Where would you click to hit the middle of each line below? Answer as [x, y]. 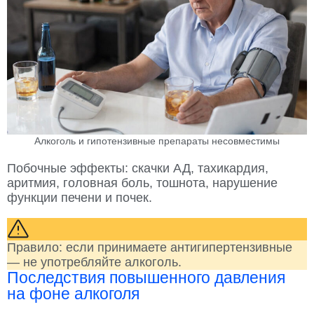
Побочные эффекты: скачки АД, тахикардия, [138, 169]
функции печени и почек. [80, 198]
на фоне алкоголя [73, 294]
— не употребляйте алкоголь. [94, 262]
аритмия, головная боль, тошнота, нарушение [142, 183]
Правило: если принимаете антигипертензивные [150, 248]
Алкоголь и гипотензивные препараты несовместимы [157, 141]
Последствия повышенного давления [146, 278]
